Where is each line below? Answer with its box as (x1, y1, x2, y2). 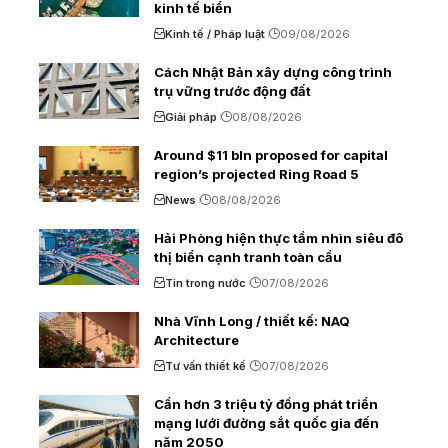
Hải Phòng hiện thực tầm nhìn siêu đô (154, 229, 403, 246)
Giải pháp (165, 109, 217, 124)
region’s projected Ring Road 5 (154, 165, 359, 182)
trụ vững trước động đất (154, 82, 311, 99)
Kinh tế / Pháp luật (165, 26, 265, 41)
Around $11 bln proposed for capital (154, 146, 388, 163)
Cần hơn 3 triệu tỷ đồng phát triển (154, 395, 378, 412)
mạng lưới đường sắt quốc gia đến (154, 414, 379, 431)
